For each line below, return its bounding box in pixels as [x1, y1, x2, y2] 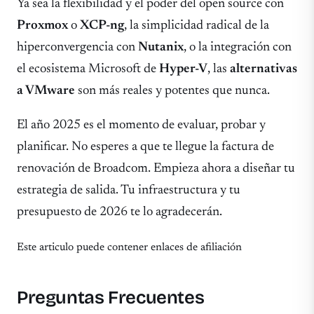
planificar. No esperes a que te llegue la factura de [17, 140, 274, 154]
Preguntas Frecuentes [17, 287, 205, 309]
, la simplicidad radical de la [124, 18, 269, 32]
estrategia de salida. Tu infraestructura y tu [17, 184, 240, 198]
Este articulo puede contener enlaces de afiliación [17, 242, 242, 253]
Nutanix [138, 40, 184, 54]
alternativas [230, 62, 297, 76]
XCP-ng [80, 18, 124, 32]
